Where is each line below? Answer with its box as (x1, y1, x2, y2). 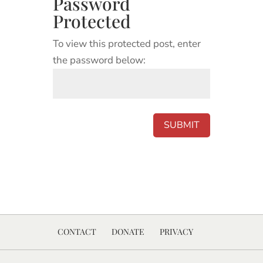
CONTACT (57, 226, 96, 237)
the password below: (52, 53, 146, 67)
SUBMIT (164, 118, 200, 131)
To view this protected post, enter (52, 37, 201, 50)
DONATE (111, 226, 144, 237)
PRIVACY (159, 226, 193, 237)
